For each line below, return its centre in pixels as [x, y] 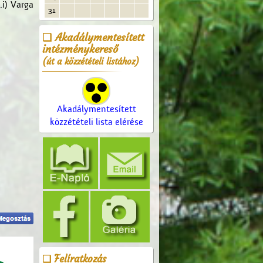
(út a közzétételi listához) [91, 61]
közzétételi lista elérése [96, 122]
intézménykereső [80, 49]
